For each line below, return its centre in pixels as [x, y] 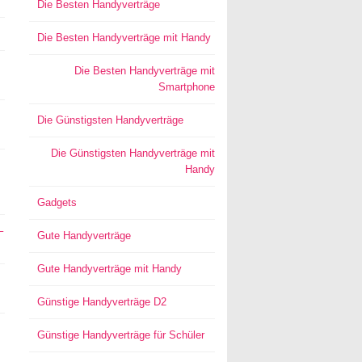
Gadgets [57, 202]
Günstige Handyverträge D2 [101, 302]
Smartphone [186, 87]
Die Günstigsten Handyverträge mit [133, 153]
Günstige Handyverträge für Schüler [120, 335]
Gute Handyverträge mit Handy [109, 269]
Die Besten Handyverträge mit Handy [124, 38]
